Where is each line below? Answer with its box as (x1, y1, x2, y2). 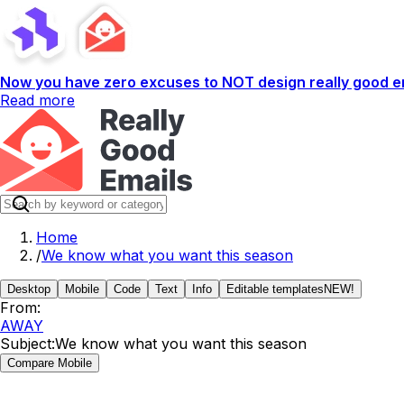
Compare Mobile (7, 356, 92, 370)
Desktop (7, 282, 50, 296)
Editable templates (226, 282, 324, 296)
